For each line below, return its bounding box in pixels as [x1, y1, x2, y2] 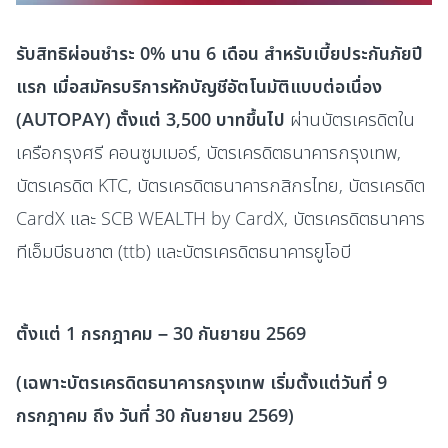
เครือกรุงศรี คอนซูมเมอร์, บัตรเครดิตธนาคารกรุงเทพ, [16, 140, 401, 165]
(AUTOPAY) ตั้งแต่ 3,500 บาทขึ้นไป [16, 107, 290, 132]
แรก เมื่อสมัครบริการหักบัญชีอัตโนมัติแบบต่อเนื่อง [16, 74, 382, 99]
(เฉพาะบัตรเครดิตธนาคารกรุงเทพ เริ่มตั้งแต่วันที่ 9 [16, 370, 387, 395]
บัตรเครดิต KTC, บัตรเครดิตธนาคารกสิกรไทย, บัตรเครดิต [16, 173, 425, 198]
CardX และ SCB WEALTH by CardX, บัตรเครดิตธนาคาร [16, 206, 425, 231]
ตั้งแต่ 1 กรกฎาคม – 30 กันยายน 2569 [16, 321, 306, 346]
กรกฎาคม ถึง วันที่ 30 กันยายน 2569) [16, 403, 294, 428]
